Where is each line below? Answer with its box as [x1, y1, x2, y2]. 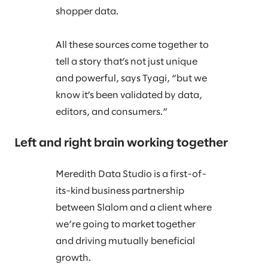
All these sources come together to [56, 41, 209, 50]
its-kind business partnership [56, 187, 185, 196]
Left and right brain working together [14, 138, 228, 150]
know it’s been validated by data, [56, 91, 203, 100]
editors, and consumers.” [56, 108, 168, 117]
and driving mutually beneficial [56, 237, 196, 246]
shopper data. [56, 7, 121, 17]
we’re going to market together [56, 220, 196, 230]
